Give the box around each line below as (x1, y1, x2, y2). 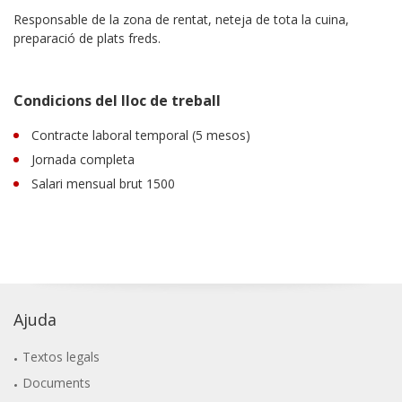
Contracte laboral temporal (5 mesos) (31, 126, 250, 144)
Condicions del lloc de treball (13, 90, 221, 110)
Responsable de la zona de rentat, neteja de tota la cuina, (13, 10, 349, 28)
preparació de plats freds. (13, 29, 161, 47)
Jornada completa (31, 150, 135, 168)
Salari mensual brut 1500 (31, 174, 175, 192)
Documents (22, 373, 92, 391)
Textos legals (22, 347, 100, 365)
